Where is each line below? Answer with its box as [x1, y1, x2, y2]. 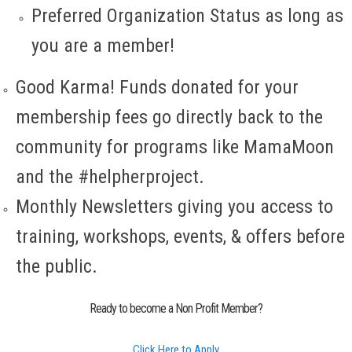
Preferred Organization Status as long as [31, 5, 343, 27]
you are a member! [31, 35, 174, 57]
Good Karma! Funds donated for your [16, 76, 299, 99]
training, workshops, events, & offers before [16, 225, 345, 248]
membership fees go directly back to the [16, 106, 323, 129]
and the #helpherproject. [16, 166, 204, 189]
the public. [16, 255, 97, 278]
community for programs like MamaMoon [16, 136, 334, 159]
